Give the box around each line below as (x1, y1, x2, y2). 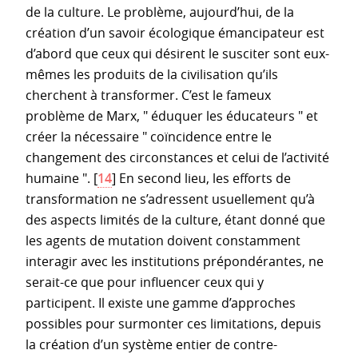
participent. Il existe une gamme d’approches (26, 293, 296, 312)
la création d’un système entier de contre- (26, 335, 277, 353)
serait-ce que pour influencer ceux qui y (26, 272, 264, 291)
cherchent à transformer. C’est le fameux (26, 86, 271, 104)
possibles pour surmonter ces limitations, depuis (26, 314, 321, 332)
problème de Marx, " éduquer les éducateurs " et (26, 106, 318, 125)
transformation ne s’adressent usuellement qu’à (26, 189, 315, 208)
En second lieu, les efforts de (116, 169, 291, 187)
